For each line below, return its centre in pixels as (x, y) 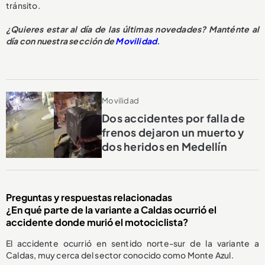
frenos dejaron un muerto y (173, 132)
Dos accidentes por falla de (173, 118)
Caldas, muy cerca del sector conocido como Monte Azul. (120, 255)
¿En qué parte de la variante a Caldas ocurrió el (111, 209)
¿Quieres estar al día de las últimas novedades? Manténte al (132, 29)
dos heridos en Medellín (164, 146)
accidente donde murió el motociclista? (97, 222)
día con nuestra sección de (61, 41)
